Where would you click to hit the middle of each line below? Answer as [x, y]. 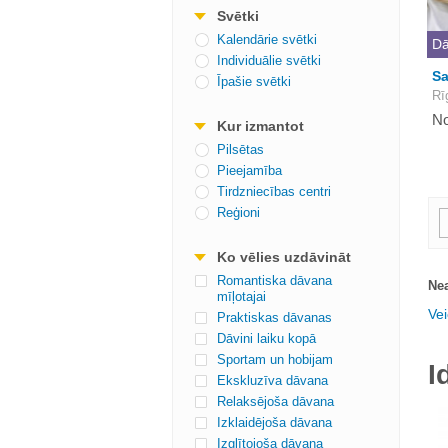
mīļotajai [241, 296]
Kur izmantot [260, 126]
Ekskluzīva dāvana [272, 380]
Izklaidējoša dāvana [274, 422]
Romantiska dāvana [274, 280]
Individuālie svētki [269, 60]
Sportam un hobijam [275, 359]
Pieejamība [249, 170]
